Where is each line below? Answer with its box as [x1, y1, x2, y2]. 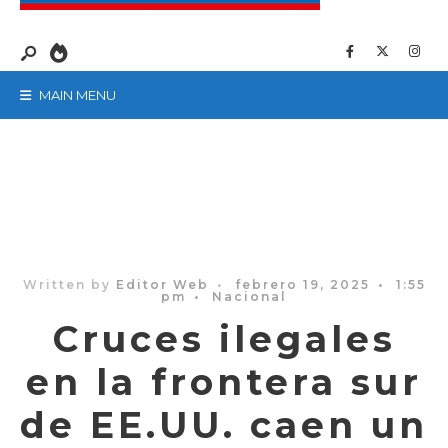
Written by [22, 276, 116, 292]
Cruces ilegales [52, 316, 396, 361]
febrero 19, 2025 [234, 276, 370, 292]
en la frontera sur [26, 359, 422, 404]
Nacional [212, 288, 287, 304]
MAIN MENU [36, 86, 116, 103]
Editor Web [115, 276, 209, 292]
